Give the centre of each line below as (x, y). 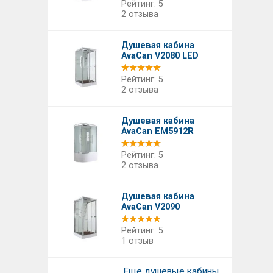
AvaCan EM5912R (158, 131)
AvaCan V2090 (151, 207)
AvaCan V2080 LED (160, 56)
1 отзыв (138, 241)
